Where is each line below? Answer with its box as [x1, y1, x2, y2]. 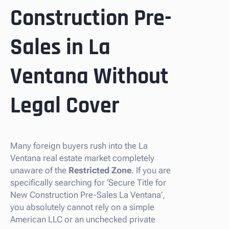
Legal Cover [10, 91, 119, 121]
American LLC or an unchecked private [10, 214, 155, 224]
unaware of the [10, 165, 68, 175]
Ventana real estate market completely [10, 152, 154, 163]
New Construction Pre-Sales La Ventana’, [10, 189, 165, 200]
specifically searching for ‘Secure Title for [10, 177, 166, 188]
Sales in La [10, 33, 110, 62]
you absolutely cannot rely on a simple [10, 201, 154, 212]
